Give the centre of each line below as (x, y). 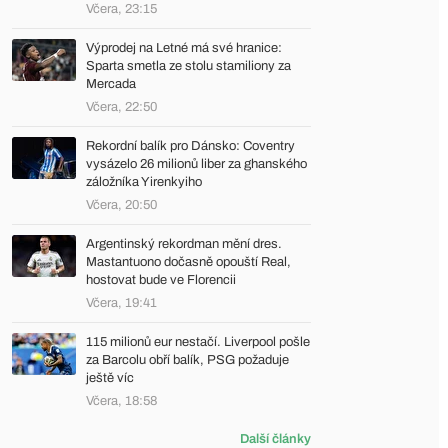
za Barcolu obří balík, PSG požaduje (187, 360)
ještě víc (110, 378)
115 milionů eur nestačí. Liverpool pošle (198, 342)
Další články (275, 439)
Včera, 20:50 (121, 205)
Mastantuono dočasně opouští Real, (188, 262)
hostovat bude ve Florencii (161, 280)
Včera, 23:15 (121, 9)
